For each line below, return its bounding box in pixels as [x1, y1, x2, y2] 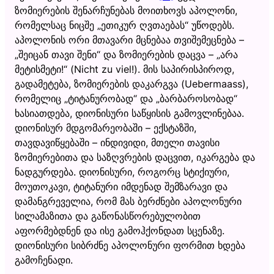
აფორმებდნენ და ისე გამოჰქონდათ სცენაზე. [15, 224, 224, 237]
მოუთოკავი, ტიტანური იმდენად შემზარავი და [15, 180, 228, 193]
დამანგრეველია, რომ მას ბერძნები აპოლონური [15, 194, 242, 207]
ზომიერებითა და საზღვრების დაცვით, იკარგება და [15, 150, 255, 163]
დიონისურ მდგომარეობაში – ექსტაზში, [15, 121, 196, 134]
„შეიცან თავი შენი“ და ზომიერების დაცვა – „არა [15, 48, 238, 61]
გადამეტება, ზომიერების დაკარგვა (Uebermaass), [15, 77, 248, 90]
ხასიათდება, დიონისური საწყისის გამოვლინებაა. [15, 106, 244, 119]
